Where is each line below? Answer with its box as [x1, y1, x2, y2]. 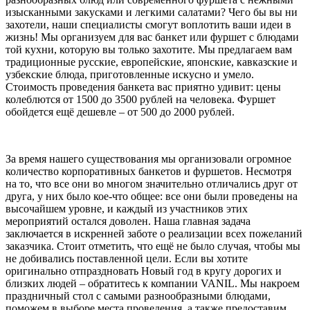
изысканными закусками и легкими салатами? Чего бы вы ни [6, 6, 298, 18]
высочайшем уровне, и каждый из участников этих [6, 202, 248, 215]
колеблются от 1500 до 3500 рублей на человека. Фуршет [6, 93, 275, 105]
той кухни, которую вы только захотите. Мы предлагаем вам [6, 43, 292, 55]
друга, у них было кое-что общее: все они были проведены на [6, 190, 298, 202]
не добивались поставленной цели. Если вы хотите [6, 252, 248, 264]
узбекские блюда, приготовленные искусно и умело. [6, 68, 254, 80]
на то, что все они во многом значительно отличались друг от [6, 177, 298, 190]
